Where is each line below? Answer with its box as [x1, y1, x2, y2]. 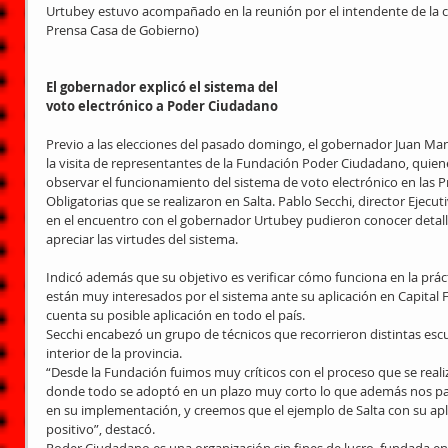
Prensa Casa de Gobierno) [46, 20, 202, 39]
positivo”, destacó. [46, 419, 158, 438]
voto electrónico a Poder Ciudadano [46, 96, 278, 115]
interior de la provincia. [46, 343, 185, 362]
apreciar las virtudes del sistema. [46, 229, 238, 248]
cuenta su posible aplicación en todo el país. [46, 305, 308, 324]
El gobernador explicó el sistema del [46, 77, 278, 96]
